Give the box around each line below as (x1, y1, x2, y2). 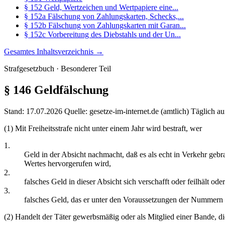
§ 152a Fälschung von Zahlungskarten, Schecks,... (24, 12, 184, 21)
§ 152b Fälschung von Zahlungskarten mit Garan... (24, 21, 186, 30)
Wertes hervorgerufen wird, (24, 159, 111, 168)
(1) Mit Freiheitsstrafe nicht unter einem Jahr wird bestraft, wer (4, 124, 202, 133)
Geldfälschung (31, 83, 108, 96)
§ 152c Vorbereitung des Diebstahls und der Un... (24, 30, 181, 39)
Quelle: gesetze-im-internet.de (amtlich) (64, 106, 189, 116)
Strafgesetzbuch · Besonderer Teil (4, 64, 111, 73)
